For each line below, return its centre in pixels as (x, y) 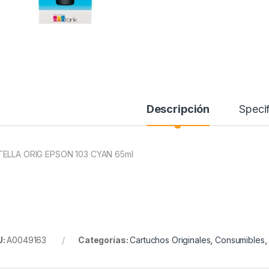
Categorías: (104, 240)
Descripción (178, 109)
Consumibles (240, 240)
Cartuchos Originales (170, 240)
